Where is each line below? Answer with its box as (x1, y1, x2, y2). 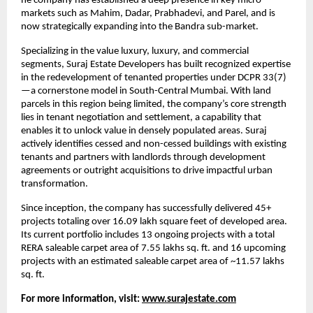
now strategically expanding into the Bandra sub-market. (21, 21, 259, 32)
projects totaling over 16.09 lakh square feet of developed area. (21, 216, 287, 227)
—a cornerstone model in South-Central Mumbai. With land (21, 85, 271, 96)
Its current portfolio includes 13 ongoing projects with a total (21, 229, 275, 240)
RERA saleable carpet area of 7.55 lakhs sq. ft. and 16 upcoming (21, 242, 286, 254)
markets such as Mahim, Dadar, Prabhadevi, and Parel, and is (21, 8, 275, 19)
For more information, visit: (21, 293, 142, 305)
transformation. (21, 178, 88, 189)
